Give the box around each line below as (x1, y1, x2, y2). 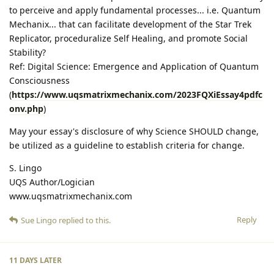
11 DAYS (9, 255, 38, 266)
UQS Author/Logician (9, 176, 95, 188)
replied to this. (57, 215, 111, 226)
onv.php (9, 103, 43, 115)
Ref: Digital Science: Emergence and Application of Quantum (9, 61, 259, 73)
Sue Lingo (21, 215, 57, 226)
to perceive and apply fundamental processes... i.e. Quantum (9, 4, 261, 17)
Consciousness (9, 75, 70, 87)
